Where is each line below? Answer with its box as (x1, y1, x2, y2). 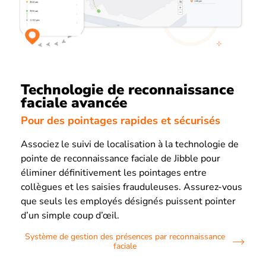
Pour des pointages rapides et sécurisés (21, 113, 220, 128)
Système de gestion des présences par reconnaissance (24, 231, 225, 243)
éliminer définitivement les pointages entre (21, 166, 207, 180)
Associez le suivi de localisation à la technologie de (21, 138, 239, 151)
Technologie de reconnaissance (21, 80, 234, 99)
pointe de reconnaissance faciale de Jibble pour (21, 152, 220, 166)
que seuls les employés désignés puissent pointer (21, 195, 236, 208)
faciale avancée (21, 93, 127, 112)
